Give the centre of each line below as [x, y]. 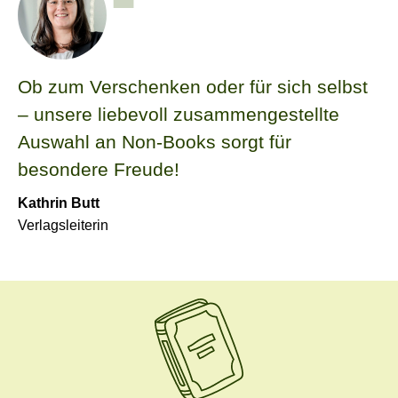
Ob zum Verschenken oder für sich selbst [193, 87]
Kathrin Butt [59, 203]
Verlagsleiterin [63, 226]
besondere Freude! [99, 170]
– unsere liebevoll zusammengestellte [179, 115]
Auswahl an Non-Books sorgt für [155, 142]
